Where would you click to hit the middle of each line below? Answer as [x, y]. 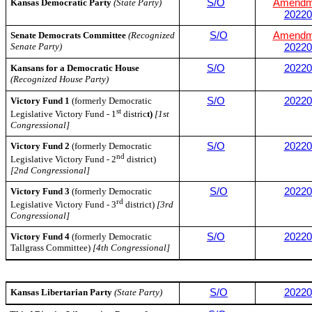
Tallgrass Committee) [52, 248]
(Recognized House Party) [60, 79]
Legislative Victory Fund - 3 [63, 205]
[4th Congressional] [131, 248]
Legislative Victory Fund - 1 [63, 114]
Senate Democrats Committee [68, 35]
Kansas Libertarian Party [61, 292]
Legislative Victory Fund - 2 [63, 159]
